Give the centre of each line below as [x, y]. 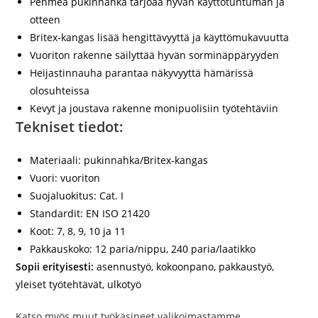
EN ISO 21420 [117, 213]
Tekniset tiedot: [70, 127]
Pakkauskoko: [61, 249]
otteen [45, 20]
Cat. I [110, 196]
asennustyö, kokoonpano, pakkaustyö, [184, 267]
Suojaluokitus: [64, 196]
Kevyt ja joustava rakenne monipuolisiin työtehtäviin [154, 108]
